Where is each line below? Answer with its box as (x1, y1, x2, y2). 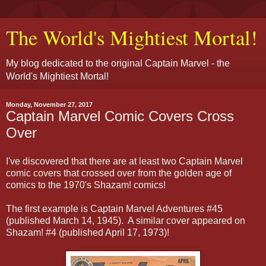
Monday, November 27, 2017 (6, 101, 93, 108)
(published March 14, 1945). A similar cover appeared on (6, 215, 245, 226)
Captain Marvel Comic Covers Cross (6, 108, 234, 124)
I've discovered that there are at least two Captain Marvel (6, 156, 243, 166)
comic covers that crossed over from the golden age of (6, 167, 232, 178)
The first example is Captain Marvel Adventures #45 (6, 203, 223, 214)
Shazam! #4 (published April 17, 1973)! (6, 227, 169, 237)
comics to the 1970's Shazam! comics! (6, 179, 166, 190)
